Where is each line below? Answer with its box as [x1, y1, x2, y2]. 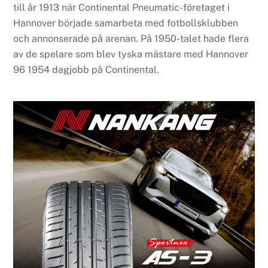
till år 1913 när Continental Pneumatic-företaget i [13, 2, 230, 14]
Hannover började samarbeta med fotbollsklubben [13, 17, 239, 29]
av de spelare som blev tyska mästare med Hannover [13, 48, 249, 60]
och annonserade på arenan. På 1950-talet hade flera [13, 33, 249, 45]
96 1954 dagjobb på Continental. [13, 64, 160, 76]
